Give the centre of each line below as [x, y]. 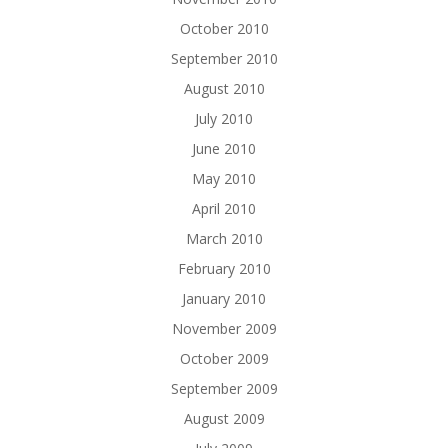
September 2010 [224, 59]
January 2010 [224, 299]
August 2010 [224, 89]
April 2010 [224, 209]
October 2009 [224, 359]
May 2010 [224, 179]
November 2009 [224, 329]
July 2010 [224, 119]
